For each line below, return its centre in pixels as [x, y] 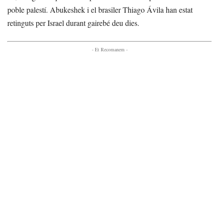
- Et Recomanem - [109, 49]
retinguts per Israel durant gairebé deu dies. [73, 22]
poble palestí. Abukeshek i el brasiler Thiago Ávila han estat [100, 9]
